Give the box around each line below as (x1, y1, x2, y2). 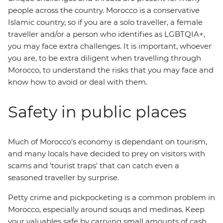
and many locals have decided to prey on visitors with (8, 149, 205, 158)
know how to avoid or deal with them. (8, 77, 147, 87)
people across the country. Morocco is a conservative (8, 5, 200, 15)
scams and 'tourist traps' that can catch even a (8, 161, 179, 170)
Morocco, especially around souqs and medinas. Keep (8, 205, 205, 214)
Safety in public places (8, 102, 187, 121)
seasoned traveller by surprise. (8, 173, 121, 182)
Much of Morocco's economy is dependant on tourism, (8, 137, 207, 146)
